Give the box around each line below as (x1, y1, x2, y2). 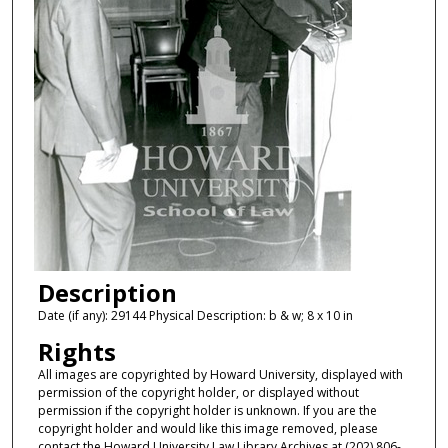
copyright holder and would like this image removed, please (37, 419, 378, 437)
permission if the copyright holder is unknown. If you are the (37, 401, 377, 419)
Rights (37, 334, 116, 368)
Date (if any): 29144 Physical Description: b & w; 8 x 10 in (37, 307, 353, 325)
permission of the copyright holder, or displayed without (37, 383, 359, 401)
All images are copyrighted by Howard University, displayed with (37, 365, 403, 383)
